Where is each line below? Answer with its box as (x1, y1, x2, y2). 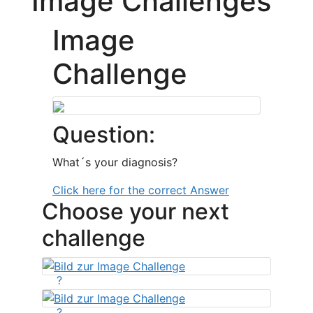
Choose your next (42, 198, 229, 225)
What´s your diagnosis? (52, 155, 177, 169)
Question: (52, 121, 155, 148)
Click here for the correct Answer (52, 183, 229, 197)
